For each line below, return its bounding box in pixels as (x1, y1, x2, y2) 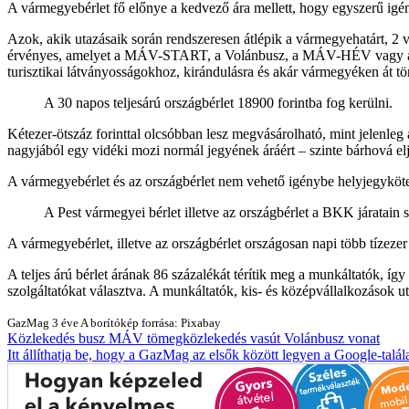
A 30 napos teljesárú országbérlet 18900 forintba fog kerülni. (44, 94, 393, 110)
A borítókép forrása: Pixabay (80, 315, 221, 330)
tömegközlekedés (147, 330, 250, 346)
